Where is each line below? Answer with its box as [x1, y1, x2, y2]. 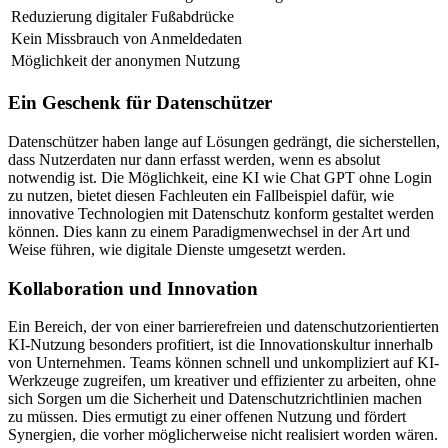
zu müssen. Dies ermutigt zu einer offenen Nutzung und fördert [8, 408, 406, 426]
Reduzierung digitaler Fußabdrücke [11, 8, 234, 26]
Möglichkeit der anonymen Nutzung [11, 52, 240, 70]
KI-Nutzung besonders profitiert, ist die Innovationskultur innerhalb [8, 336, 433, 354]
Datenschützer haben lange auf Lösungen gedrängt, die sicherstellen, [8, 132, 440, 150]
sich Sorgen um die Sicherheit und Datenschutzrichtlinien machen [8, 390, 422, 408]
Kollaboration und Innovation [8, 277, 258, 299]
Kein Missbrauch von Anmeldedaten [11, 30, 242, 48]
